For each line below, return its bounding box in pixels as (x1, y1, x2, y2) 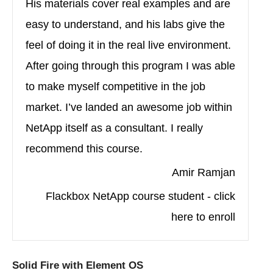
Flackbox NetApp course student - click (46, 190, 235, 203)
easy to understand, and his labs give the (26, 18, 225, 31)
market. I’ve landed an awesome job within (26, 101, 232, 114)
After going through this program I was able (26, 60, 235, 73)
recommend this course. (26, 143, 143, 155)
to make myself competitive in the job (26, 80, 205, 93)
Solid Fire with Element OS (12, 260, 143, 272)
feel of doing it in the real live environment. (26, 39, 231, 52)
